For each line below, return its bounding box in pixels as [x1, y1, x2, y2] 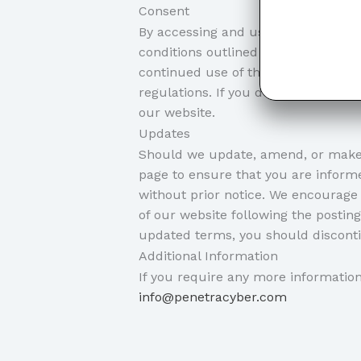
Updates [139, 126, 190, 141]
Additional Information [139, 248, 278, 263]
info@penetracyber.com [139, 289, 287, 305]
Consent [139, 3, 189, 19]
